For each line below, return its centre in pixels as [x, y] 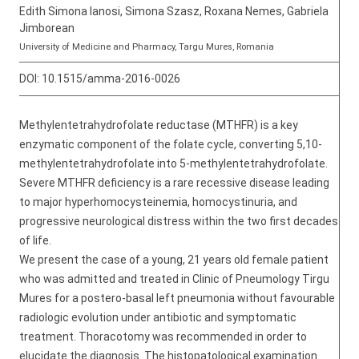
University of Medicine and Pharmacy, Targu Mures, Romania [147, 47]
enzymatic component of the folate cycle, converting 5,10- [171, 144]
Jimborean [47, 28]
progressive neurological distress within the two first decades [179, 221]
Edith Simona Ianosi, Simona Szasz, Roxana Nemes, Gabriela [174, 11]
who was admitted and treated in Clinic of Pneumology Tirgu [174, 279]
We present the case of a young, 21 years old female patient [174, 260]
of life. [35, 240]
